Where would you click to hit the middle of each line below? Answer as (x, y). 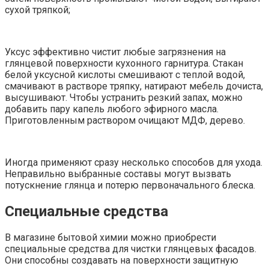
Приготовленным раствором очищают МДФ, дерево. (125, 121)
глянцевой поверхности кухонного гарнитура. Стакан (124, 64)
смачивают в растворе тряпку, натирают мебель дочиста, (134, 86)
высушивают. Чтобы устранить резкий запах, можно (124, 98)
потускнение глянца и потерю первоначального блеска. (130, 186)
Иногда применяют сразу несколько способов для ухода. (134, 163)
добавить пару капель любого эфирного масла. (112, 109)
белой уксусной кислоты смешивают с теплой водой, (125, 75)
